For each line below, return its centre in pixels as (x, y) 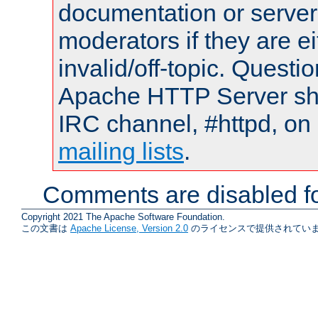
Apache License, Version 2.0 (129, 228)
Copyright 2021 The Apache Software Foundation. (123, 216)
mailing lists (121, 151)
